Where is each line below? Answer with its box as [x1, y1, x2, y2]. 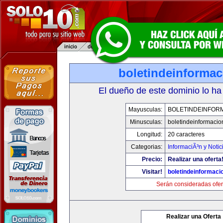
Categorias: [130, 143, 162, 150]
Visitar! [141, 168, 162, 175]
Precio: [141, 156, 162, 163]
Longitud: [136, 131, 162, 138]
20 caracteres [167, 131, 205, 138]
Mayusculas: [128, 106, 162, 113]
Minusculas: [129, 118, 162, 125]
